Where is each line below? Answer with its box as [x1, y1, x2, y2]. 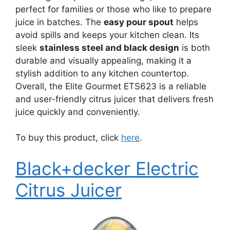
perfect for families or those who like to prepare [15, 4, 212, 14]
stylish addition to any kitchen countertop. [15, 68, 189, 79]
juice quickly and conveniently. [15, 106, 140, 117]
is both [179, 42, 210, 53]
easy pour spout [104, 16, 174, 27]
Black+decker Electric [15, 157, 199, 179]
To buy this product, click [15, 132, 121, 143]
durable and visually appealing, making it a [15, 55, 191, 66]
